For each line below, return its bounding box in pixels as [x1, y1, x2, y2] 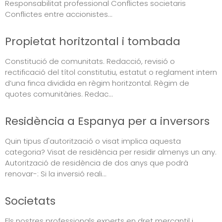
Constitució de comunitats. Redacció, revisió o [5, 55, 175, 66]
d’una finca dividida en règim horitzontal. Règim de [5, 77, 189, 88]
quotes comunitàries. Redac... [5, 88, 113, 99]
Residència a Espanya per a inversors [5, 113, 210, 129]
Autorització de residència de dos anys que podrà [5, 157, 188, 168]
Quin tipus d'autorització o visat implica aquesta [5, 135, 181, 146]
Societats [5, 193, 55, 209]
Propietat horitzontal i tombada [5, 33, 180, 49]
